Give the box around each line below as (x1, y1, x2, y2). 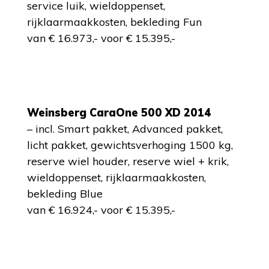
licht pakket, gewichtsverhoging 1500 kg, (27, 138, 233, 152)
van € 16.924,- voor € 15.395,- (27, 203, 175, 217)
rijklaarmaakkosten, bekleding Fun (27, 15, 202, 29)
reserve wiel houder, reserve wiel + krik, (27, 154, 229, 168)
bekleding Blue (27, 187, 103, 201)
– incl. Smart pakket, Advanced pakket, (27, 122, 223, 136)
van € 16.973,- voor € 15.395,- (27, 31, 175, 45)
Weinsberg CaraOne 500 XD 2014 (27, 106, 211, 119)
